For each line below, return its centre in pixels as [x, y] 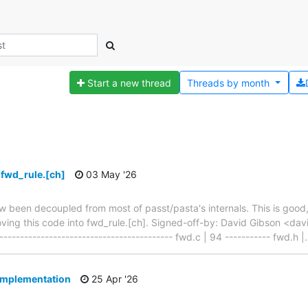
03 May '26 [110, 175]
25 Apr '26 [113, 278]
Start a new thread [130, 82]
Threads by [213, 82]
